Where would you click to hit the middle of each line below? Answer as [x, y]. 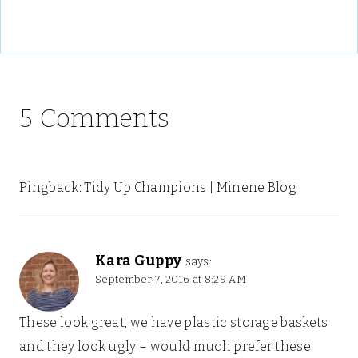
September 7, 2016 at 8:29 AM [171, 279]
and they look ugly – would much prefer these [165, 346]
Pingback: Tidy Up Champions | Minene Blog [158, 187]
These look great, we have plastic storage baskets [174, 322]
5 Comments [95, 118]
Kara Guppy [139, 260]
